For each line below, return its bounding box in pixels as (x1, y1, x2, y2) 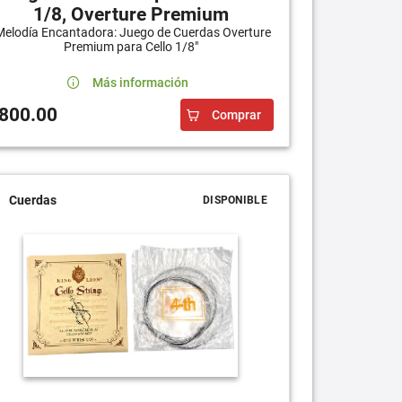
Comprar (211, 107, 261, 122)
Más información (92, 74, 188, 90)
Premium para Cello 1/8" (63, 39, 198, 54)
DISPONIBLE (202, 193, 267, 206)
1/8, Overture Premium (32, 3, 229, 25)
